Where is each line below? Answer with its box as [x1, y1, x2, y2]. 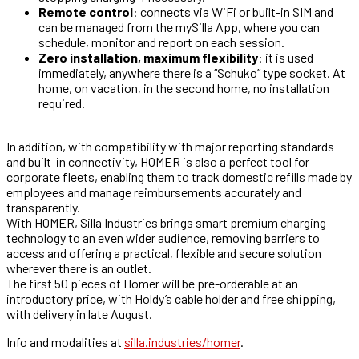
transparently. [6, 200, 80, 216]
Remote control [38, 4, 133, 20]
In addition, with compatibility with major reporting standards [6, 139, 334, 155]
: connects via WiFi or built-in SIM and [133, 4, 333, 20]
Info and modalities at [6, 334, 124, 350]
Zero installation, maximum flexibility [38, 50, 258, 66]
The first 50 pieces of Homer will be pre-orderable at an [6, 276, 298, 292]
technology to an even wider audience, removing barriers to [6, 230, 320, 246]
